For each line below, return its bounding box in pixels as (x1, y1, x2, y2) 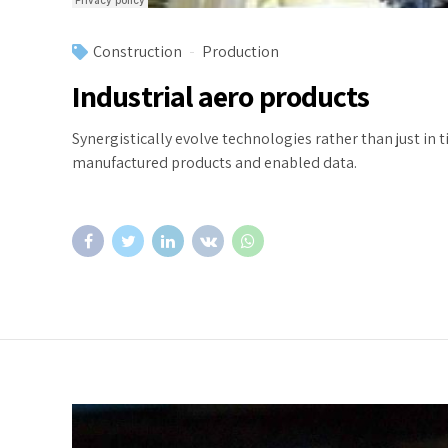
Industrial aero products (72, 76, 370, 116)
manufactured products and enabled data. (72, 152, 357, 173)
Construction (93, 41, 182, 62)
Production (202, 41, 279, 62)
